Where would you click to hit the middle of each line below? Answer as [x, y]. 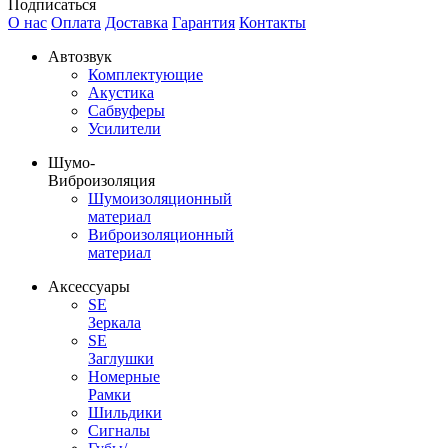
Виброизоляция [101, 181]
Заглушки [121, 359]
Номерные [124, 377]
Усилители [124, 129]
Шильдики [125, 413]
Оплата [76, 23]
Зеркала [114, 323]
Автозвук [80, 57]
